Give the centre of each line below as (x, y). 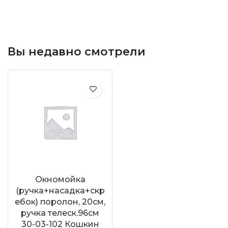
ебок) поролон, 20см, (60, 202)
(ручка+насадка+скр (60, 190)
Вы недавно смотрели (77, 51)
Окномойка (60, 179)
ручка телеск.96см (60, 213)
